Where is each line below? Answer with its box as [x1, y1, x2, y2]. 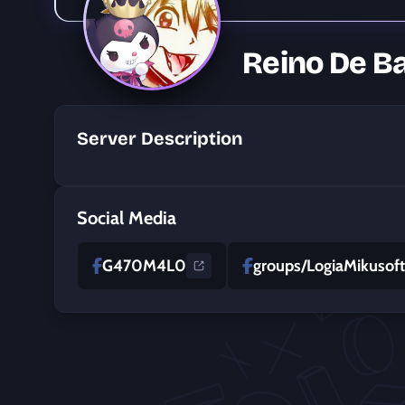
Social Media [77, 207, 176, 229]
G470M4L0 [102, 256, 187, 276]
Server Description [77, 127, 243, 149]
